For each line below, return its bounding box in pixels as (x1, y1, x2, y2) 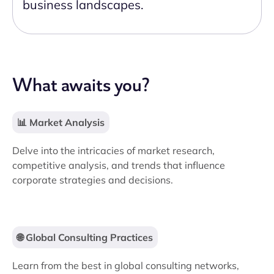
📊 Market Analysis (17, 116, 105, 128)
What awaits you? (12, 73, 150, 97)
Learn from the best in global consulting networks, (12, 259, 239, 272)
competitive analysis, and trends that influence (12, 159, 225, 171)
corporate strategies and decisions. (12, 174, 173, 186)
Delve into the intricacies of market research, (12, 144, 215, 157)
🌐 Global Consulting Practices (17, 231, 153, 243)
